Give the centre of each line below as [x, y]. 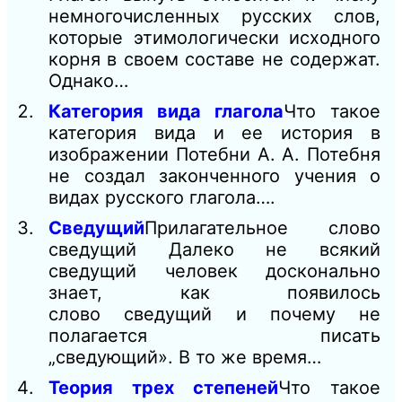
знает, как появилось [214, 293]
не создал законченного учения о [214, 176]
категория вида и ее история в [214, 133]
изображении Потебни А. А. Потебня [214, 155]
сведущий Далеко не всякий [214, 250]
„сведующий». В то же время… [185, 358]
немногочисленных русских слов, [214, 17]
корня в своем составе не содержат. [214, 60]
